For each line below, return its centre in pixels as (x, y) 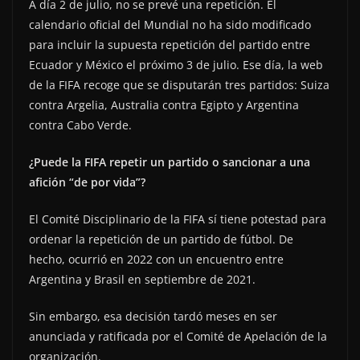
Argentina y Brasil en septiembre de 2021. (142, 279)
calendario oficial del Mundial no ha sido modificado (170, 24)
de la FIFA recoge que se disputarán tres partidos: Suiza (179, 84)
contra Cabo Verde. (80, 125)
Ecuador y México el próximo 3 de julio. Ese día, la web (176, 64)
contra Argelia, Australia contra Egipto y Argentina (164, 104)
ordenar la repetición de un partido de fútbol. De (161, 239)
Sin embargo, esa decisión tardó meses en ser (153, 316)
